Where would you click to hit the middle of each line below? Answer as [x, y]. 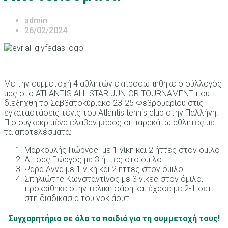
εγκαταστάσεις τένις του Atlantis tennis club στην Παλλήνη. [111, 112]
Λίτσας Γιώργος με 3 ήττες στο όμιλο [93, 159]
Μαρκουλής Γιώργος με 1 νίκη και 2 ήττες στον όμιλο [122, 150]
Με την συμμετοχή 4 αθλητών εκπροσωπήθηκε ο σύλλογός [113, 83]
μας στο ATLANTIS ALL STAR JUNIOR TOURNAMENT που [107, 93]
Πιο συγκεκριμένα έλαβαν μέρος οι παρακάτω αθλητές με [109, 122]
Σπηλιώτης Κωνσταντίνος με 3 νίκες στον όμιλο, [114, 179]
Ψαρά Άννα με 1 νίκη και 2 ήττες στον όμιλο [104, 169]
